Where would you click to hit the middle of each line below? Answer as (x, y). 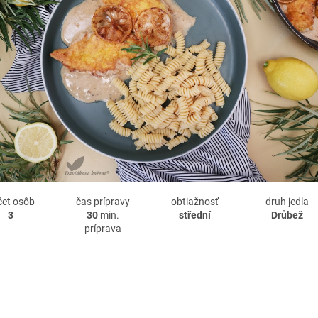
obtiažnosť (195, 201)
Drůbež (287, 215)
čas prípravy (103, 201)
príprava (103, 228)
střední (195, 215)
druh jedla (287, 201)
